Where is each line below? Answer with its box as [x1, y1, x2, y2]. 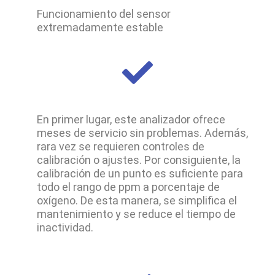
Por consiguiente [144, 153, 228, 166]
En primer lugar [37, 112, 110, 126]
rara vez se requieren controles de [37, 139, 204, 153]
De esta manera [80, 193, 159, 207]
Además [204, 126, 246, 139]
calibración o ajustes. [37, 153, 144, 166]
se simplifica [163, 193, 226, 207]
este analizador [114, 112, 190, 126]
